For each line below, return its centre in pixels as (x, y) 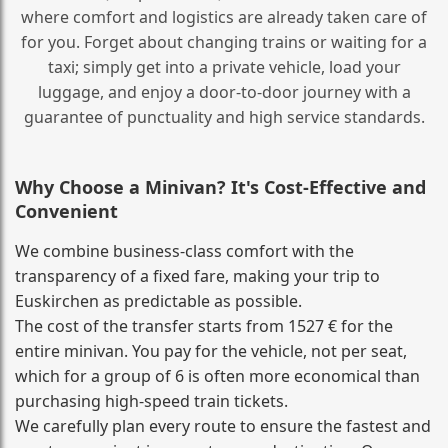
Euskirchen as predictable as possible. (158, 300)
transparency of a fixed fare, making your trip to (197, 275)
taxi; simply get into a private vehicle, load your (224, 66)
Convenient (66, 210)
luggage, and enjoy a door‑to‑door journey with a (224, 91)
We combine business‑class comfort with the (184, 250)
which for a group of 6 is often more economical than (217, 375)
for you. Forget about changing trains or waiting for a (224, 41)
